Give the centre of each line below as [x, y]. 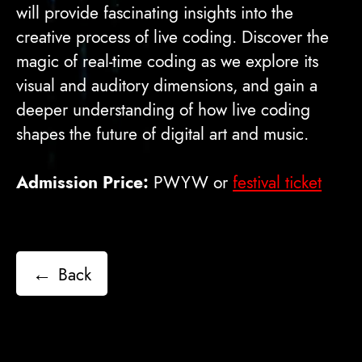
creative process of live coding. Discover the [173, 37]
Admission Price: [82, 183]
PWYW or [191, 183]
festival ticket [277, 183]
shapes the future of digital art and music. [162, 134]
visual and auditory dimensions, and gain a [167, 86]
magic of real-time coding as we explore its [167, 61]
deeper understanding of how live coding [163, 110]
